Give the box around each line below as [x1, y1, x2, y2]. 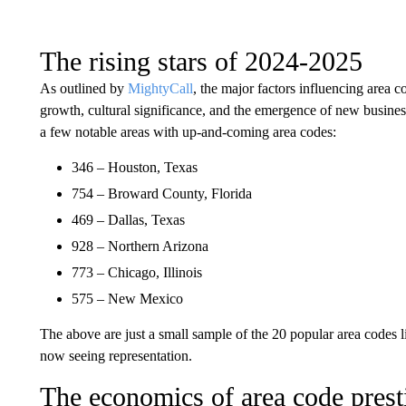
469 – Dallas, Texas [71, 211, 185, 227]
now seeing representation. [39, 347, 192, 363]
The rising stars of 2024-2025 [39, 45, 362, 76]
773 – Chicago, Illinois [71, 264, 202, 280]
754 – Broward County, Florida [71, 185, 252, 201]
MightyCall [127, 80, 193, 96]
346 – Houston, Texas [71, 159, 198, 175]
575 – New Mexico [71, 290, 183, 306]
